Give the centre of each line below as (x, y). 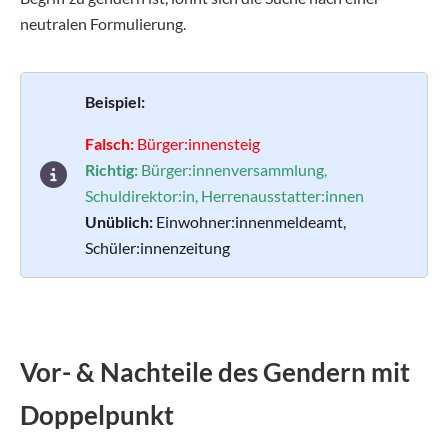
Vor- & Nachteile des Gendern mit (215, 372)
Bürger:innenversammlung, (234, 169)
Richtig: (113, 169)
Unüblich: (119, 221)
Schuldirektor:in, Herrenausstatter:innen (224, 195)
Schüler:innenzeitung (157, 247)
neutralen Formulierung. (103, 23)
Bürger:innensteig (198, 143)
